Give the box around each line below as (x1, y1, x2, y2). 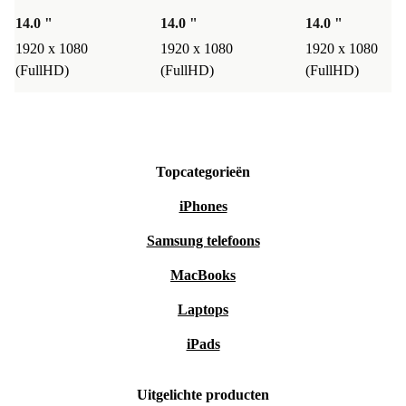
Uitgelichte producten (137, 387, 269, 403)
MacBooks (170, 267, 236, 284)
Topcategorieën (156, 164, 250, 180)
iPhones (179, 198, 227, 215)
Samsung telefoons (146, 233, 260, 249)
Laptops (178, 302, 228, 318)
